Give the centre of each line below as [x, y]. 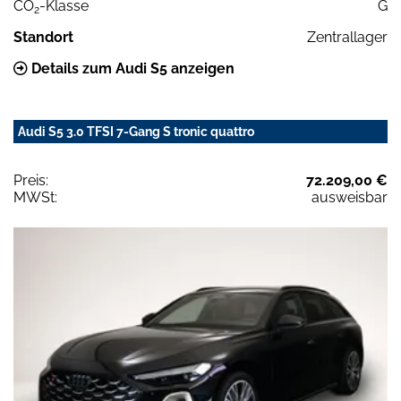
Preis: [31, 181]
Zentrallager [347, 38]
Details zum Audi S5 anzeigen [131, 69]
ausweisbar [350, 198]
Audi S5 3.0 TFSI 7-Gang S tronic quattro [136, 132]
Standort [43, 38]
